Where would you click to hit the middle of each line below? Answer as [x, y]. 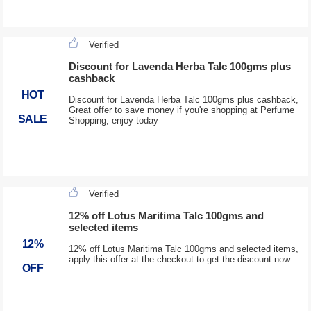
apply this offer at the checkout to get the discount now [179, 260]
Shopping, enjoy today [113, 121]
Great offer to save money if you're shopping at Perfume [181, 110]
